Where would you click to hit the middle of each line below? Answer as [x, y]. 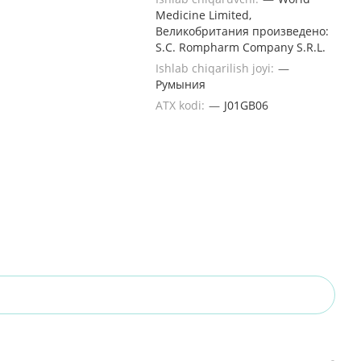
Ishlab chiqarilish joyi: [216, 68]
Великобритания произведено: [242, 31]
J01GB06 [246, 105]
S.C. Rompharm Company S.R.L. [241, 47]
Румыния [180, 84]
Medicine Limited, [203, 15]
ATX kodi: [182, 105]
